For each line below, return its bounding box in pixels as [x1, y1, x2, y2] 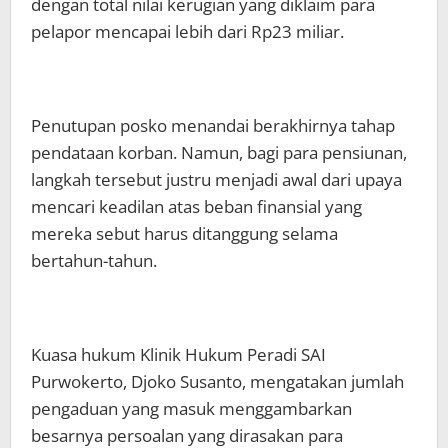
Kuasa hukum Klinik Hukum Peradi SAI [31, 342, 326, 366]
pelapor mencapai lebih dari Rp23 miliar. [31, 19, 344, 43]
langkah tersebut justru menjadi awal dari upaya [31, 167, 402, 191]
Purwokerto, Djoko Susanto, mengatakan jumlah [31, 369, 404, 393]
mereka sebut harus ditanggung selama [31, 221, 338, 245]
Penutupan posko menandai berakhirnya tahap [31, 113, 395, 137]
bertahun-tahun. [31, 248, 157, 272]
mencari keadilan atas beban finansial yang [31, 194, 362, 218]
